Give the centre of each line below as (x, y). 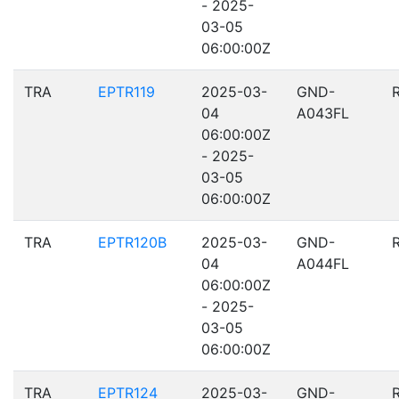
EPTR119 (126, 92)
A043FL (323, 113)
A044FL (323, 264)
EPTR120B (132, 242)
